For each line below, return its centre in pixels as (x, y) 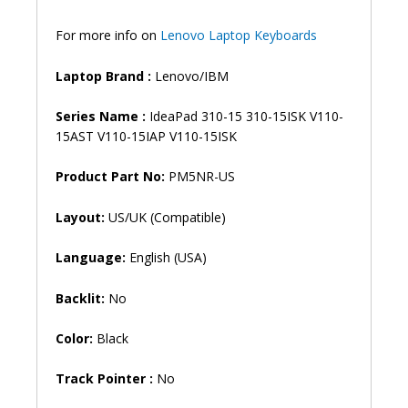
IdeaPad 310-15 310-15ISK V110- (245, 116)
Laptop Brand (100, 76)
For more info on (108, 36)
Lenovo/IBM (190, 76)
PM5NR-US (200, 177)
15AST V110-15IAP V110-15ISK (146, 136)
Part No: (138, 177)
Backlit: (80, 298)
